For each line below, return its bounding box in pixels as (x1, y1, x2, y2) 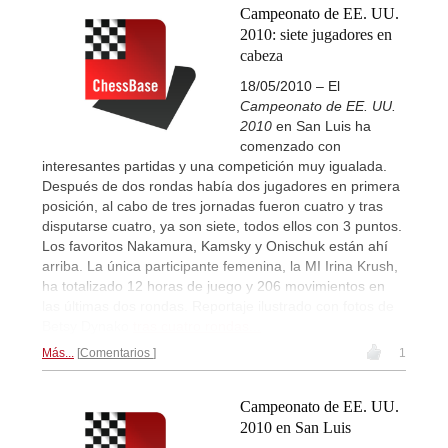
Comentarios (80, 345, 153, 360)
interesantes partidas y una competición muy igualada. (42, 157, 387, 174)
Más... (42, 345, 74, 360)
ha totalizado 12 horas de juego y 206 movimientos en (42, 277, 385, 294)
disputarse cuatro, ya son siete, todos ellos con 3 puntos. (42, 217, 402, 234)
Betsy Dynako (42, 317, 133, 334)
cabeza (240, 46, 283, 64)
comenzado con (240, 137, 341, 154)
